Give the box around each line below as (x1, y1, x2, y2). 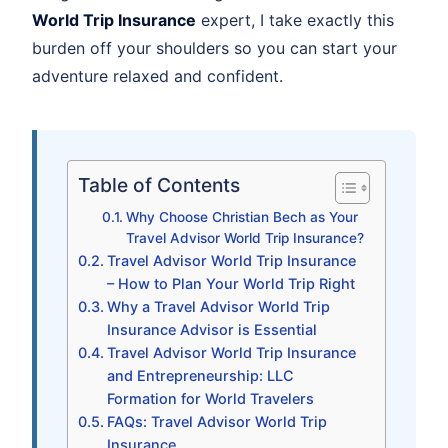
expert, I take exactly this (196, 9, 394, 30)
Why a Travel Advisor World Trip (106, 297, 330, 315)
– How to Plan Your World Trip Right (106, 274, 355, 292)
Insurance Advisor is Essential (106, 320, 317, 338)
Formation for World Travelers (106, 389, 314, 407)
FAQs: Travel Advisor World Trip (106, 412, 327, 430)
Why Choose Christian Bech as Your (125, 208, 358, 225)
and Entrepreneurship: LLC (106, 366, 294, 384)
